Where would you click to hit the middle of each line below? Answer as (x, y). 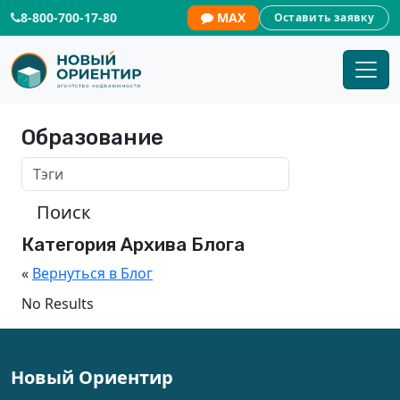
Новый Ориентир (92, 377)
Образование (92, 137)
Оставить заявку (324, 17)
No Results (58, 304)
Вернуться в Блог (92, 273)
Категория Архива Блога (133, 245)
